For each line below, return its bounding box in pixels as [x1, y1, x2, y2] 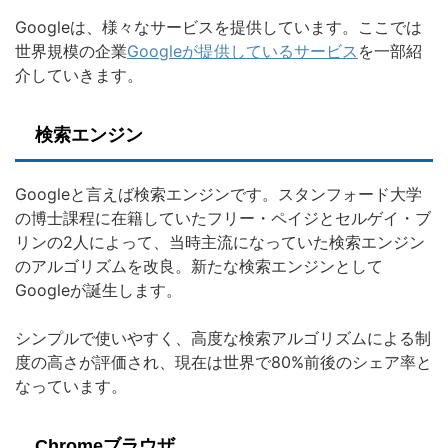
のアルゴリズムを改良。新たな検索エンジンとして [15, 256, 383, 277]
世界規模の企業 [15, 41, 127, 62]
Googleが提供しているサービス [127, 41, 358, 62]
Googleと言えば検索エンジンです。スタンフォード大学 [15, 184, 422, 205]
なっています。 [15, 376, 127, 397]
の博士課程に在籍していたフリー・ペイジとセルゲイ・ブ [15, 208, 431, 229]
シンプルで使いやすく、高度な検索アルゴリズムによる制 [15, 328, 431, 349]
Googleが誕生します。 [15, 280, 182, 301]
